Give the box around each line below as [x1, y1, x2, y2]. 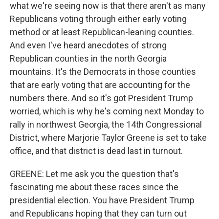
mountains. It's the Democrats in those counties [10, 66, 196, 77]
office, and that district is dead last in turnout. [10, 146, 183, 156]
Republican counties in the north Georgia [10, 53, 167, 64]
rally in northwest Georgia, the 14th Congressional [10, 119, 202, 130]
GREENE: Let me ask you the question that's [10, 169, 179, 179]
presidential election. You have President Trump [10, 195, 195, 205]
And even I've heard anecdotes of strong [10, 40, 167, 50]
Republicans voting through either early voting [10, 14, 187, 24]
